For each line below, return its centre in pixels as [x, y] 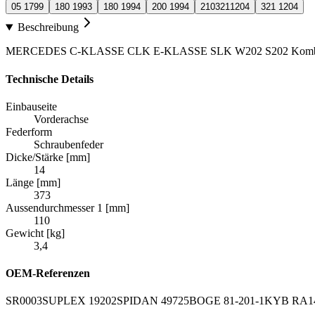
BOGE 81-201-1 [227, 301]
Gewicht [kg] [35, 233]
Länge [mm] [33, 182]
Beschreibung [48, 27]
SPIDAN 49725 [153, 301]
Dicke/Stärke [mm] [48, 157]
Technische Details [50, 79]
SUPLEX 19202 [79, 301]
